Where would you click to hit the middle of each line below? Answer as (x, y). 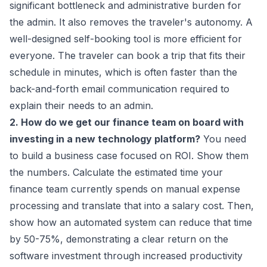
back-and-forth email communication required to (119, 89)
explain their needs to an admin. (81, 106)
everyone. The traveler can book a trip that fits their (128, 56)
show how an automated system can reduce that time (131, 223)
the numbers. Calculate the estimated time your (116, 173)
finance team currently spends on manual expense (125, 189)
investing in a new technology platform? (105, 139)
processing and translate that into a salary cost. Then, (132, 206)
